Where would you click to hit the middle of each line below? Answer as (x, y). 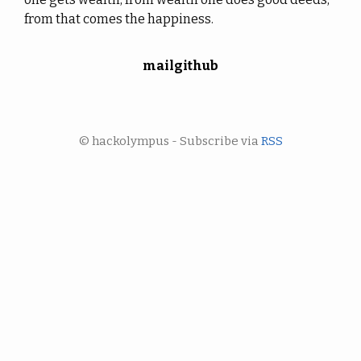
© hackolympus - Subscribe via (170, 141)
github (196, 66)
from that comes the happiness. (119, 19)
